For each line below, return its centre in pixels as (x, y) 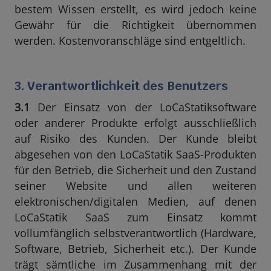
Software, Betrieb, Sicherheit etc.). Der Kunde (135, 249)
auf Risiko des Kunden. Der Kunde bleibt (135, 139)
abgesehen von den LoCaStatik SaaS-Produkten (135, 154)
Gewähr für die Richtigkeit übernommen (135, 25)
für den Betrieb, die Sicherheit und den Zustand (135, 170)
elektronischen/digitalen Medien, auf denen (135, 201)
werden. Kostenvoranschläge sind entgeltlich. (130, 41)
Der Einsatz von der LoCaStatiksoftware (143, 107)
